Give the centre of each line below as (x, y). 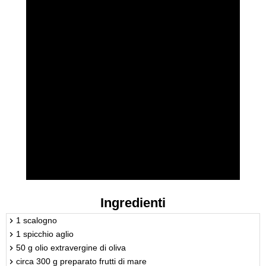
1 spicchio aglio (45, 234)
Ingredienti (133, 202)
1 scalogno (37, 220)
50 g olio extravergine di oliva (71, 247)
